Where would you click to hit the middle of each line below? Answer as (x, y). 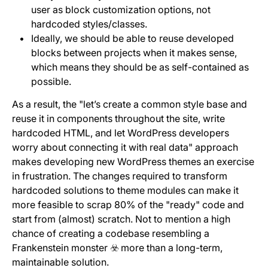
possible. (51, 81)
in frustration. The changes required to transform (120, 176)
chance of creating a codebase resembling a (111, 233)
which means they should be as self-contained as (140, 67)
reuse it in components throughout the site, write (118, 118)
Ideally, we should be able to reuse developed (133, 38)
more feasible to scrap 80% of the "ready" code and (128, 205)
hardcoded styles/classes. (89, 24)
